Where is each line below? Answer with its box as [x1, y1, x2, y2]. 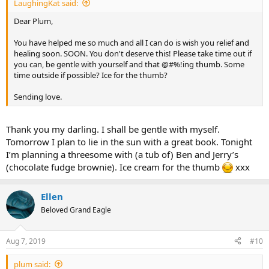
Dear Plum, [14, 15, 53, 26]
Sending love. [14, 91, 62, 102]
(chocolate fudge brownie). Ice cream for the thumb [6, 161, 222, 173]
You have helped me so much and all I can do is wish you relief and [14, 37, 249, 48]
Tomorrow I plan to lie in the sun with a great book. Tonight [6, 136, 252, 148]
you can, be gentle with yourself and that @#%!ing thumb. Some [14, 58, 244, 70]
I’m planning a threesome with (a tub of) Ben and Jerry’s [6, 148, 238, 160]
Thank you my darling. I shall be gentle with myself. [6, 123, 220, 135]
